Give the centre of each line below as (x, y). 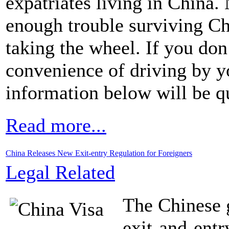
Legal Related (60, 172)
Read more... (56, 125)
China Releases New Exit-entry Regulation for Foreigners (99, 153)
